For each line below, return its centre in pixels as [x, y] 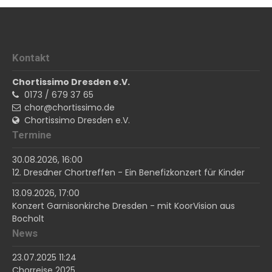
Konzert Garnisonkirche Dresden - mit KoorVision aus [124, 206]
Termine [32, 135]
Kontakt [31, 58]
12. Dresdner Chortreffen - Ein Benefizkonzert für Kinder [128, 172]
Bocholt [28, 218]
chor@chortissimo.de [70, 108]
